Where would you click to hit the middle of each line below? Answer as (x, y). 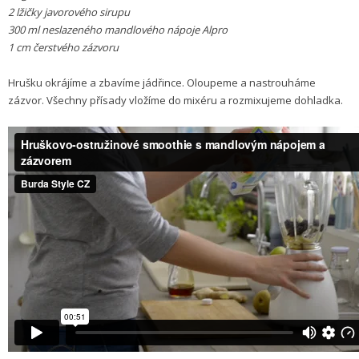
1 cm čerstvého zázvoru (63, 48)
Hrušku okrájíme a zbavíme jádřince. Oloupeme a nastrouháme (162, 83)
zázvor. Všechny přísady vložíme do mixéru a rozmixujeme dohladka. (175, 101)
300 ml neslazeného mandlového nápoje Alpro (118, 30)
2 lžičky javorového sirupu (69, 12)
